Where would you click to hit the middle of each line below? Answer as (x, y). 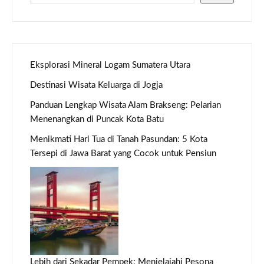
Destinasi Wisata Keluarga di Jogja (96, 85)
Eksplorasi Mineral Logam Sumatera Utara (110, 65)
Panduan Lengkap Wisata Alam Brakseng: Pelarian (126, 105)
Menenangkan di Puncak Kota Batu (97, 120)
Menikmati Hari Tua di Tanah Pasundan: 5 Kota (119, 140)
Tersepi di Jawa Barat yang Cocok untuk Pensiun (123, 154)
